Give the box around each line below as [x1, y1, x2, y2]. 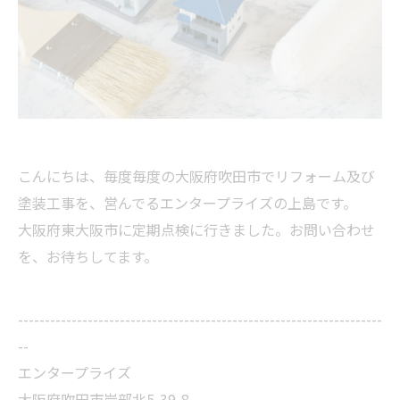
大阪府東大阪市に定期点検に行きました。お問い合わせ [18, 219, 375, 241]
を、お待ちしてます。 [18, 246, 158, 268]
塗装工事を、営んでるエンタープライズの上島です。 [18, 192, 357, 214]
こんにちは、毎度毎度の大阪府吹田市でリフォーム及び [18, 165, 375, 187]
